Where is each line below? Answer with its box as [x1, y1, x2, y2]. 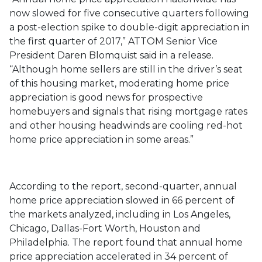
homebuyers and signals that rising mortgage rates [9, 106, 247, 117]
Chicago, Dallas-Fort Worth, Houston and [9, 223, 201, 234]
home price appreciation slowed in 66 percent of [9, 195, 235, 206]
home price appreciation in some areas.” [9, 134, 194, 145]
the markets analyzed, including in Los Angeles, [9, 209, 230, 220]
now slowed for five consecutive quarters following [9, 8, 249, 19]
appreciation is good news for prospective [9, 92, 203, 103]
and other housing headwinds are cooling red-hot [9, 120, 243, 131]
